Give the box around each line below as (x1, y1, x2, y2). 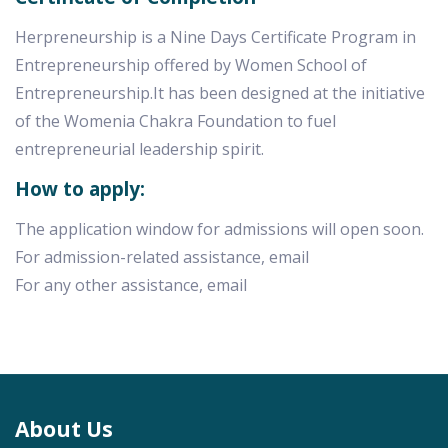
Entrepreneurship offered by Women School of (15, 54, 367, 76)
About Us (15, 415, 113, 443)
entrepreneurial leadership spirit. (15, 138, 264, 160)
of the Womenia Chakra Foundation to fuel (15, 110, 336, 132)
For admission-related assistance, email (15, 246, 309, 268)
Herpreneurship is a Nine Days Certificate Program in (15, 26, 416, 48)
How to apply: (15, 176, 145, 202)
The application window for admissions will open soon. (15, 218, 424, 240)
